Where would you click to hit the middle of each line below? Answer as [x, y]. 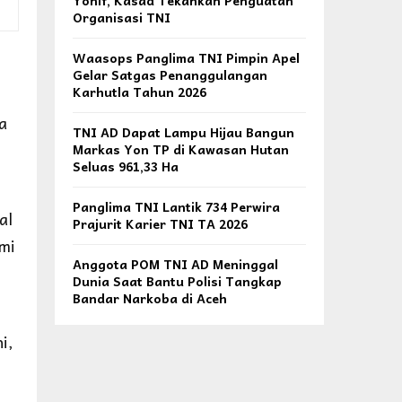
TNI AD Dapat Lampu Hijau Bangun [184, 132]
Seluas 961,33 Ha [126, 166]
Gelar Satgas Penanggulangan [170, 74]
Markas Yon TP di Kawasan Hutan [181, 149]
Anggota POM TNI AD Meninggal [175, 264]
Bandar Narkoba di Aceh [150, 298]
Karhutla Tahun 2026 [140, 92]
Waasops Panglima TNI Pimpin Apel [186, 57]
